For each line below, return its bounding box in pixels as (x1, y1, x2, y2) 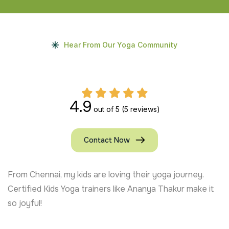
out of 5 (91, 104, 122, 113)
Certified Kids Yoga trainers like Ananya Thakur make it (8, 183, 214, 194)
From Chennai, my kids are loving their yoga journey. (8, 169, 204, 180)
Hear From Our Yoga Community (64, 40, 177, 49)
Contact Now (84, 135, 130, 145)
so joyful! (8, 197, 42, 209)
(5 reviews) (121, 104, 160, 113)
